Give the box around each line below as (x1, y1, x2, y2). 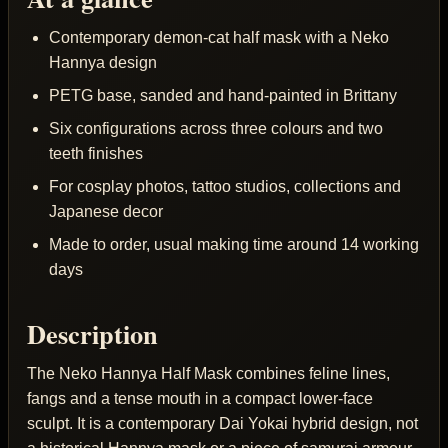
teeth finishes (48, 145, 143, 163)
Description (27, 314, 158, 354)
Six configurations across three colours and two (48, 120, 383, 138)
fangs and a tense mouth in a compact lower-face (27, 390, 373, 408)
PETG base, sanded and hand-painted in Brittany (48, 87, 397, 105)
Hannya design (48, 54, 157, 72)
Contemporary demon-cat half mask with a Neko (48, 29, 389, 47)
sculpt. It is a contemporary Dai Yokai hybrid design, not (27, 415, 418, 433)
